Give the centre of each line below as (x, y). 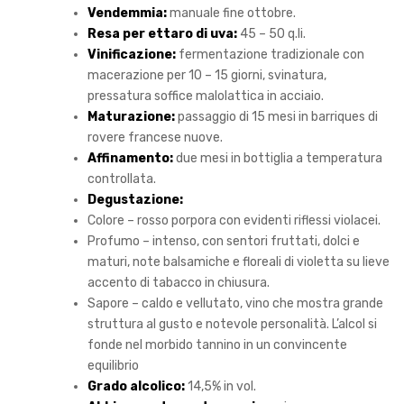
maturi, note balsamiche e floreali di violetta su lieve (239, 262)
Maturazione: (131, 117)
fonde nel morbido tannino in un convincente (217, 345)
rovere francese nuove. (155, 138)
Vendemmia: (129, 14)
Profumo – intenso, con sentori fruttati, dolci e (224, 242)
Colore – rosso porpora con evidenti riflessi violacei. (234, 221)
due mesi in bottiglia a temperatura (279, 159)
